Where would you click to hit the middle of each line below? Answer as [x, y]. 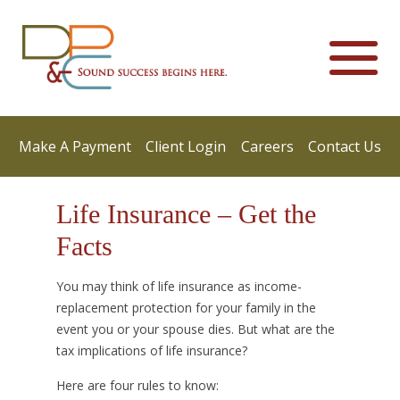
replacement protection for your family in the [186, 308]
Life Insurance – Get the [186, 214]
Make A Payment [75, 146]
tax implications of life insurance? [151, 350]
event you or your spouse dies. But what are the [195, 329]
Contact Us [344, 146]
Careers [267, 146]
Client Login [186, 146]
